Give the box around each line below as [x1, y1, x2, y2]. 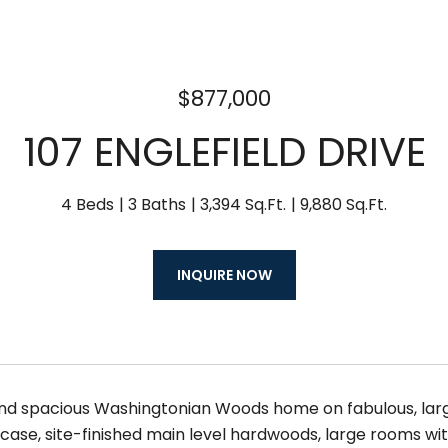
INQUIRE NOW [176, 265, 272, 285]
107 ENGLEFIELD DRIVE [22, 124, 426, 180]
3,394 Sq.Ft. [200, 193, 286, 216]
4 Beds [61, 193, 114, 216]
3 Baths [128, 193, 186, 216]
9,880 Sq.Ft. [300, 193, 387, 216]
